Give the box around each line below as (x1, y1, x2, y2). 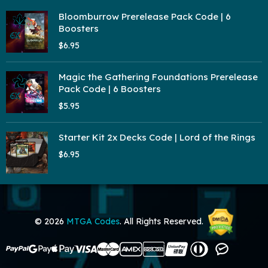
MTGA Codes (66, 216, 120, 227)
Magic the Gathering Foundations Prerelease (59, 71, 258, 83)
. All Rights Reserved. (120, 216, 204, 227)
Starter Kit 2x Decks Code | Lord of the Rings (59, 132, 255, 144)
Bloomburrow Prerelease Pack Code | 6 (59, 11, 231, 23)
